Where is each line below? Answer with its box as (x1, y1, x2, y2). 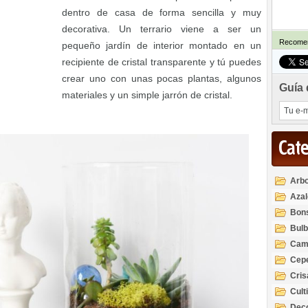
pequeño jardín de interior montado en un (62, 40, 261, 51)
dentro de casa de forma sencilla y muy (62, 7, 261, 18)
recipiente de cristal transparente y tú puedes (62, 56, 261, 67)
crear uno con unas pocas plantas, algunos (62, 73, 261, 84)
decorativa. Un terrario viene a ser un (62, 23, 261, 34)
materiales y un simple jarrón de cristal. (62, 89, 232, 100)
